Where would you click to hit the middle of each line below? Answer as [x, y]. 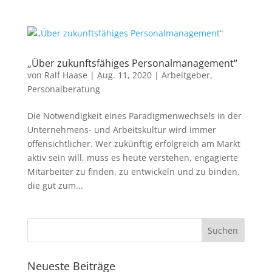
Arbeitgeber [185, 75]
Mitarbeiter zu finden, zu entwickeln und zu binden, [133, 172]
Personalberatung [63, 89]
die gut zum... [55, 185]
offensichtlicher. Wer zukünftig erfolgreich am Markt [134, 144]
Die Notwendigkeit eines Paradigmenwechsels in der [134, 116]
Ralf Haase [66, 75]
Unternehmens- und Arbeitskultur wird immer [121, 130]
